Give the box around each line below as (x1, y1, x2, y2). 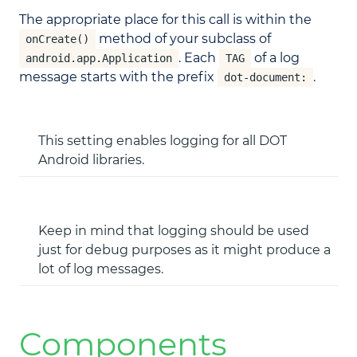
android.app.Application (25, 52, 172, 65)
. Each (178, 50, 219, 65)
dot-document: (224, 71, 307, 84)
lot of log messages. (38, 261, 163, 277)
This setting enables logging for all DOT (38, 133, 287, 148)
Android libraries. (38, 152, 144, 167)
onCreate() (25, 33, 89, 45)
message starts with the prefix (19, 69, 218, 84)
